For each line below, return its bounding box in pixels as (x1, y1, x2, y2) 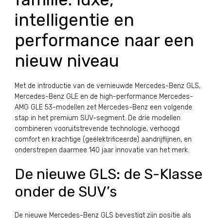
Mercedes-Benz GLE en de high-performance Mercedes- (15, 92, 193, 101)
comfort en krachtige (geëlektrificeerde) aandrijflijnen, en (15, 135, 192, 144)
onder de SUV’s (15, 183, 117, 200)
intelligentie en (15, 10, 134, 30)
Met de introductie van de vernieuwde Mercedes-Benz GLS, (15, 82, 200, 90)
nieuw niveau (15, 51, 119, 71)
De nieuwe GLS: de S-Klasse (15, 165, 202, 183)
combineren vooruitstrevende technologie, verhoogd (15, 125, 180, 133)
